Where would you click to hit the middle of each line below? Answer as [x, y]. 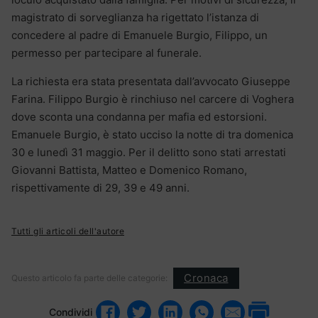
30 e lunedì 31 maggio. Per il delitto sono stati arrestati [149, 152]
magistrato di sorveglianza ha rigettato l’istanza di [135, 17]
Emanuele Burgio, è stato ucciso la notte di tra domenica [152, 134]
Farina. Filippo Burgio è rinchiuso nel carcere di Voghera [153, 99]
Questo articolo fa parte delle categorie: [89, 278]
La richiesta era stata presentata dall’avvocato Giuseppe [151, 81]
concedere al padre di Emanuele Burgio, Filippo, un [139, 35]
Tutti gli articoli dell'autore [68, 231]
